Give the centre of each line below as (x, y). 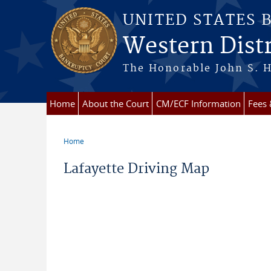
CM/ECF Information (198, 103)
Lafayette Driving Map (136, 169)
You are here (97, 150)
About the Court (115, 103)
